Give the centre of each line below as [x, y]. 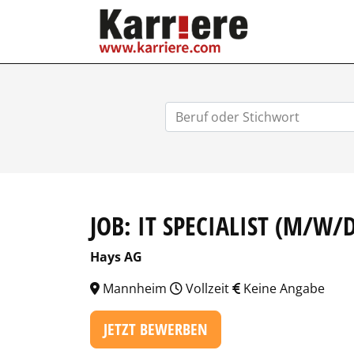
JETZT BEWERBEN [156, 329]
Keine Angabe [282, 288]
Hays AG [116, 257]
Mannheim [135, 288]
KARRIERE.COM [302, 15]
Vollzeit [207, 288]
